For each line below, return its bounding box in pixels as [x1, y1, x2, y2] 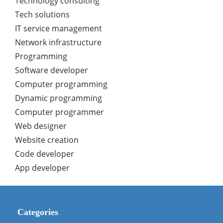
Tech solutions [15, 9, 70, 20]
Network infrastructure [15, 37, 102, 48]
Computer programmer [15, 107, 104, 118]
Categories [17, 207, 58, 218]
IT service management [15, 23, 102, 34]
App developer [15, 162, 70, 174]
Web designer [15, 120, 67, 132]
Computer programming [15, 79, 108, 90]
